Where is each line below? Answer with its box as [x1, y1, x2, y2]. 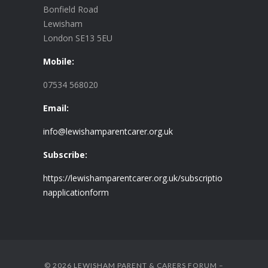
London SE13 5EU [42, 32, 112, 44]
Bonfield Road [42, 3, 98, 15]
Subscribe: [42, 148, 87, 160]
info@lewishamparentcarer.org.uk [42, 125, 173, 137]
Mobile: [42, 55, 74, 67]
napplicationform [42, 186, 109, 198]
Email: [42, 102, 69, 114]
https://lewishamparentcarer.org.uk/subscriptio [42, 172, 223, 184]
